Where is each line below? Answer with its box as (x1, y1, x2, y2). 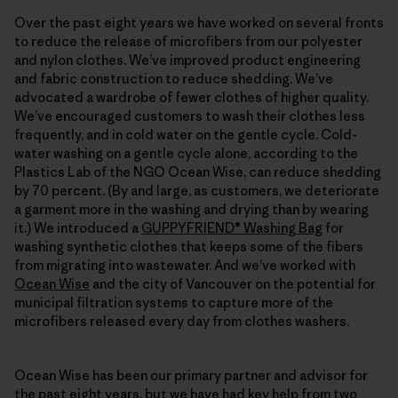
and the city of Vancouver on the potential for (90, 275, 376, 292)
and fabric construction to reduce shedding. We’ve (14, 69, 333, 87)
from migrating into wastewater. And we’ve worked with (14, 256, 355, 274)
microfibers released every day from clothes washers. (14, 312, 349, 330)
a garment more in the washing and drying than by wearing (14, 200, 369, 218)
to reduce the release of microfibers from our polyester (14, 32, 362, 50)
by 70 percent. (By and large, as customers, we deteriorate (14, 181, 379, 199)
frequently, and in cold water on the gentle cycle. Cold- (14, 125, 357, 143)
